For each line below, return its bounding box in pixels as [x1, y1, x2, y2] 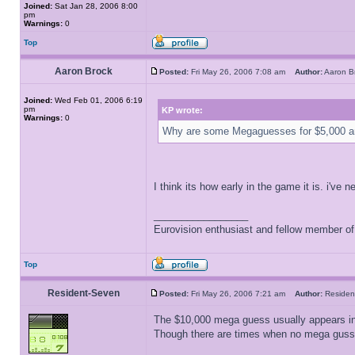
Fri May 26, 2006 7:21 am [189, 289, 295, 298]
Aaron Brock [54, 66, 113, 77]
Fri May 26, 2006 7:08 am [189, 67, 295, 76]
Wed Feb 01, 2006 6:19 [52, 96, 143, 105]
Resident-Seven [47, 288, 120, 299]
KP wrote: [162, 105, 203, 115]
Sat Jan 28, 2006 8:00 [52, 2, 138, 10]
